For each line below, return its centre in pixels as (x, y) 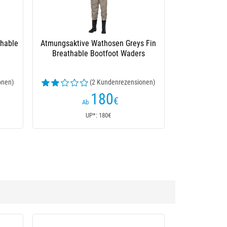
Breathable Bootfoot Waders (98, 53)
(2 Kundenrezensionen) (123, 82)
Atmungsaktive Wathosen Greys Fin (99, 43)
